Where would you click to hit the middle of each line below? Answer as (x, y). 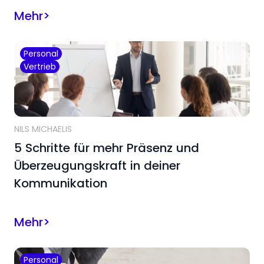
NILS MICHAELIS (43, 129)
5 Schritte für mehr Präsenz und (107, 148)
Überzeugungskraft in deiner (97, 165)
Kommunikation (62, 183)
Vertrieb (40, 66)
